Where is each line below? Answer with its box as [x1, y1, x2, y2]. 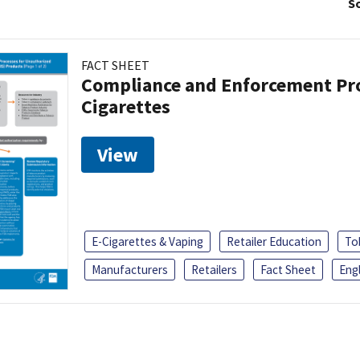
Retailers [191, 262, 237, 278]
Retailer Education [227, 234, 321, 250]
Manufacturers [92, 262, 168, 278]
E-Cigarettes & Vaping [92, 234, 203, 250]
